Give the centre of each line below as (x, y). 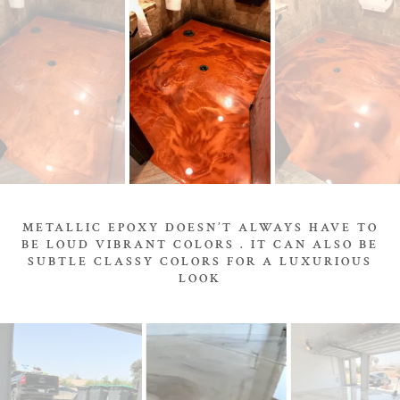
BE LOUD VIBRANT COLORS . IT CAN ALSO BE (200, 245)
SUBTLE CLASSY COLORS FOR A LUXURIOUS (200, 262)
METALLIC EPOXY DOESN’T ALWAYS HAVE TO (200, 228)
